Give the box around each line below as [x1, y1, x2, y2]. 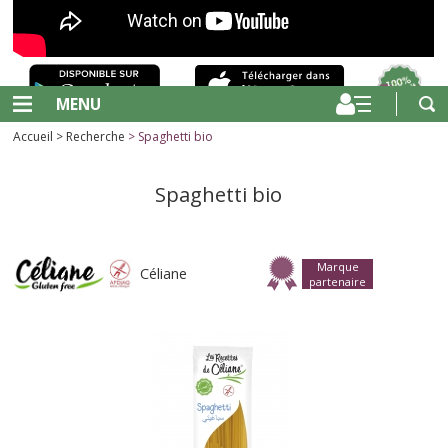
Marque [316, 259, 359, 275]
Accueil [13, 128, 54, 145]
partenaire [309, 274, 367, 290]
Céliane [139, 264, 187, 284]
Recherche [66, 128, 126, 145]
